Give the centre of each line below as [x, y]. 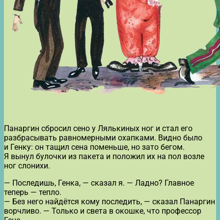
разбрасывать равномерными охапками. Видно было [103, 137]
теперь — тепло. [33, 192]
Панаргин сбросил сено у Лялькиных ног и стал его [98, 128]
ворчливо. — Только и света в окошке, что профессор [103, 211]
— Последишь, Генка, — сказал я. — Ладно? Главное [99, 183]
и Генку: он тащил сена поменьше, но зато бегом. [94, 147]
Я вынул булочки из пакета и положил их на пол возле [104, 156]
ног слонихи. [27, 165]
